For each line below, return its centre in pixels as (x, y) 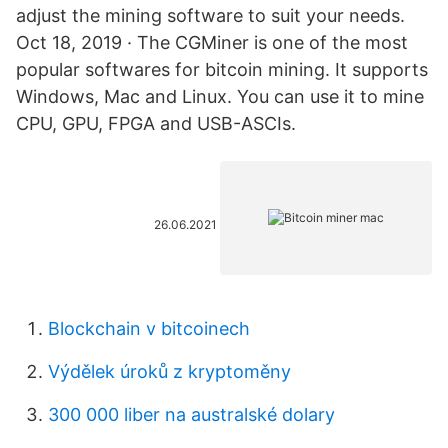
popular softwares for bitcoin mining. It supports (222, 69)
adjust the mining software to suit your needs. (210, 15)
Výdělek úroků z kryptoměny (169, 371)
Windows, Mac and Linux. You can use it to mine (220, 96)
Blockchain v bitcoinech (149, 328)
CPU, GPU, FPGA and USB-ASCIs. (156, 123)
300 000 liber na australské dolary (191, 414)
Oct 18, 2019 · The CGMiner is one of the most (212, 42)
